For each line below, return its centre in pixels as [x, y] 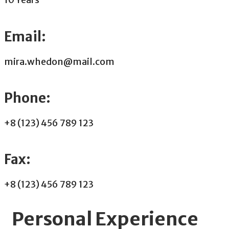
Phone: [27, 98]
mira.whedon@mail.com [59, 61]
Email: [25, 36]
